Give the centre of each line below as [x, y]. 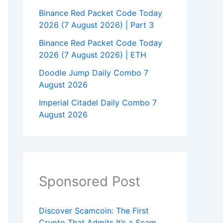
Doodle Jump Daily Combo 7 [94, 73]
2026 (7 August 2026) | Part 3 [96, 25]
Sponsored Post [90, 182]
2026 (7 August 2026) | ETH [93, 55]
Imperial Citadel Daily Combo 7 [98, 103]
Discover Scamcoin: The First [94, 211]
